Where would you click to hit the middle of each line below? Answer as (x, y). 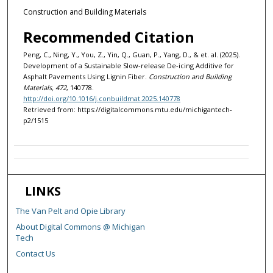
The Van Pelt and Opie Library (71, 211)
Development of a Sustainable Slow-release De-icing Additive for (128, 66)
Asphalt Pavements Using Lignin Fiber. (86, 77)
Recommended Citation (108, 37)
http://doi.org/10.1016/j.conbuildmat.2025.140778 (101, 99)
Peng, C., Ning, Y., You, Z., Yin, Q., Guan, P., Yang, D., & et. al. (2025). (131, 55)
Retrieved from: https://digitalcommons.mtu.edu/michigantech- (127, 110)
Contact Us (36, 254)
